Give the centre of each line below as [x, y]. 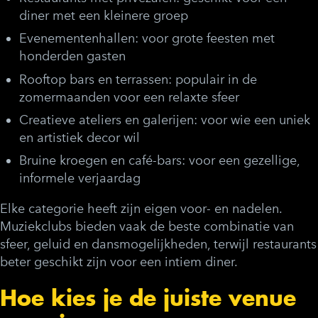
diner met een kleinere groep [104, 16]
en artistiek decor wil [79, 137]
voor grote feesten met [207, 39]
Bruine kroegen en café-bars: [102, 160]
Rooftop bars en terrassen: [95, 79]
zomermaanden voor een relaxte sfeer [129, 97]
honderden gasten [72, 56]
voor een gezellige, [242, 160]
